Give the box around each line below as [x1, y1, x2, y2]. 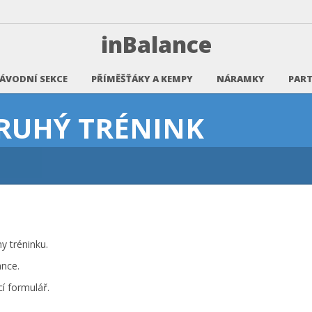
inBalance [100, 29, 212, 60]
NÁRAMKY [216, 72, 265, 85]
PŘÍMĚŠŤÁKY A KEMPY [91, 72, 193, 85]
